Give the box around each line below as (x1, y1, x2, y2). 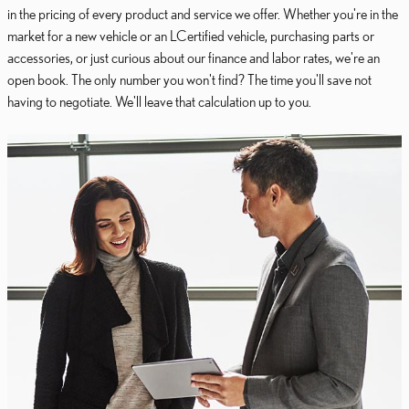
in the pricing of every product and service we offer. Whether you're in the (7, 5, 398, 22)
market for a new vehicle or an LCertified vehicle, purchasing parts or (7, 27, 374, 44)
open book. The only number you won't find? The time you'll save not (7, 71, 372, 88)
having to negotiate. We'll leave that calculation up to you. (7, 93, 311, 110)
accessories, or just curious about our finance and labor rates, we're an (7, 49, 380, 66)
